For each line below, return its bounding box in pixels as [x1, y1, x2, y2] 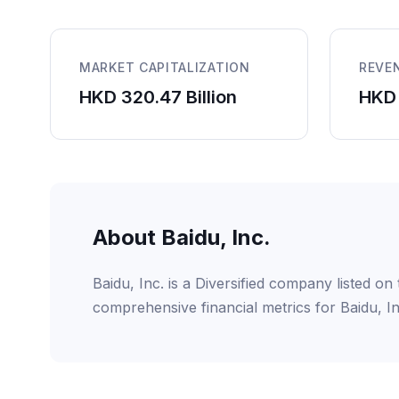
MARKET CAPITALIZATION [79, 60, 250, 75]
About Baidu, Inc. [93, 224, 271, 250]
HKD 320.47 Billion [79, 86, 237, 108]
